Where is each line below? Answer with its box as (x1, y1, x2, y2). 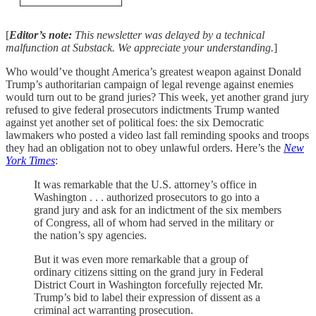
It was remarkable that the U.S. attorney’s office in (34, 178, 257, 190)
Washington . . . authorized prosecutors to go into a (34, 191, 260, 203)
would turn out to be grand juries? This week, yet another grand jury (6, 91, 309, 103)
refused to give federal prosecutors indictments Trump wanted (6, 104, 279, 116)
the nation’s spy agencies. (34, 229, 147, 241)
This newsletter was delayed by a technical (75, 29, 265, 41)
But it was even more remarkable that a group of (34, 253, 248, 265)
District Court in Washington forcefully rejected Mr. (34, 279, 263, 291)
